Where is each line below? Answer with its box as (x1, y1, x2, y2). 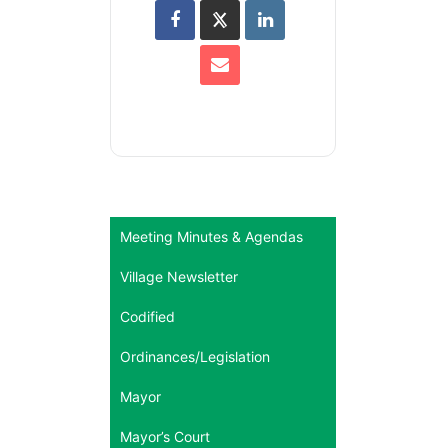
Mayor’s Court (120, 427, 210, 445)
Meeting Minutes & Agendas (120, 227, 303, 245)
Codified (120, 307, 175, 325)
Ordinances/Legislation (120, 347, 270, 365)
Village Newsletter (120, 267, 238, 285)
